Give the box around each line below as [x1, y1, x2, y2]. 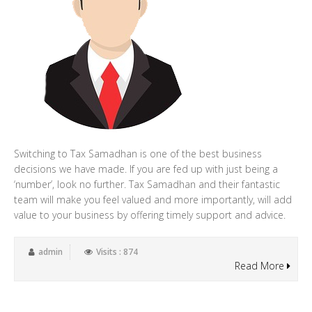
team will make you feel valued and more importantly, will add [14, 193, 292, 206]
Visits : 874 [96, 246, 138, 258]
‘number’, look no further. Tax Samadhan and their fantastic [14, 178, 280, 191]
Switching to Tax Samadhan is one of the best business [14, 147, 262, 160]
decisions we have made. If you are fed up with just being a [14, 162, 278, 175]
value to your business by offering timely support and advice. [14, 208, 286, 221]
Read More [235, 259, 287, 272]
